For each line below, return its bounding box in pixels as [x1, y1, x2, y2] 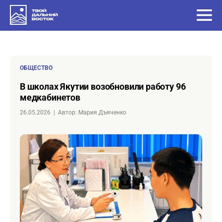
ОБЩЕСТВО [20, 64, 53, 71]
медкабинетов [20, 92, 80, 103]
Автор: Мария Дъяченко [62, 109, 126, 116]
